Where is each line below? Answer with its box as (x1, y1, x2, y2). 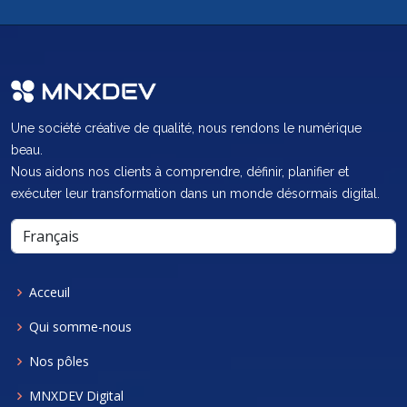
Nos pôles (29, 352, 89, 371)
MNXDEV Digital (29, 387, 124, 405)
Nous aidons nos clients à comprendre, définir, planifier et (11, 164, 349, 180)
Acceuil (29, 283, 70, 302)
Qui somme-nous (29, 318, 132, 336)
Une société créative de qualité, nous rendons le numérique (11, 121, 362, 136)
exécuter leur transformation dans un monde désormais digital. (11, 186, 380, 202)
